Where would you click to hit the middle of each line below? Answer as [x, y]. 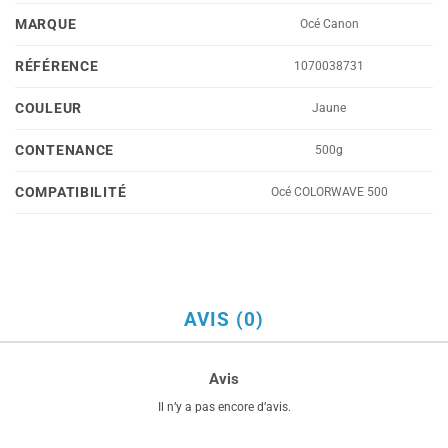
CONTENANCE [65, 150]
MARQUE [46, 24]
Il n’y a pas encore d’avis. [224, 407]
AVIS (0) [224, 319]
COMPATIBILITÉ [71, 192]
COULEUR [49, 108]
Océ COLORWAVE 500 [329, 191]
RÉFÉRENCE [57, 66]
